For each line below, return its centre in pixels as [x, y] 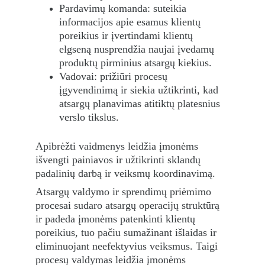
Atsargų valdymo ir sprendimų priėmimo [125, 192]
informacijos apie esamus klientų [131, 22]
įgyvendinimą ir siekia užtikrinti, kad [140, 90]
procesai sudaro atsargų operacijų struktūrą [129, 205]
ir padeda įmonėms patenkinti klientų [117, 219]
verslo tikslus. [89, 117]
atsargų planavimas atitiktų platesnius [141, 104]
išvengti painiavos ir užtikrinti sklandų [119, 160]
